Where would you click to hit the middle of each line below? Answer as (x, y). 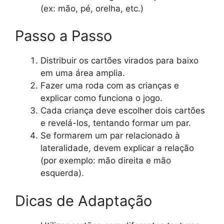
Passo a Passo (63, 36)
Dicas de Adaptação (83, 200)
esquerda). (62, 173)
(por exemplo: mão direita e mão (106, 161)
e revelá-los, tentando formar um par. (116, 123)
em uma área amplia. (83, 73)
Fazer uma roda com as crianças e (110, 86)
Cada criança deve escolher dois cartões (123, 111)
